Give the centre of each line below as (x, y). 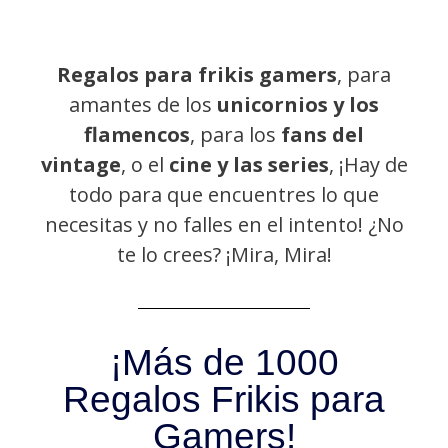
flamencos (137, 135)
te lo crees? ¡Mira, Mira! (224, 255)
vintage (80, 165)
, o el (144, 165)
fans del (320, 135)
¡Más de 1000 (224, 363)
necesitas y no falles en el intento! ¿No (224, 225)
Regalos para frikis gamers (197, 75)
